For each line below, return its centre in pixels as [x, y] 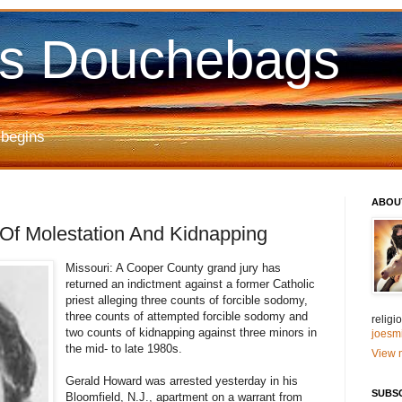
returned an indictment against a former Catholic [191, 284]
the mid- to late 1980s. [124, 349]
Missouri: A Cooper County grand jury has [174, 268]
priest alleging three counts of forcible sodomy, [187, 301]
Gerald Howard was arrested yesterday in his [182, 381]
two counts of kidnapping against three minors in [192, 333]
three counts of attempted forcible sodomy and [187, 317]
